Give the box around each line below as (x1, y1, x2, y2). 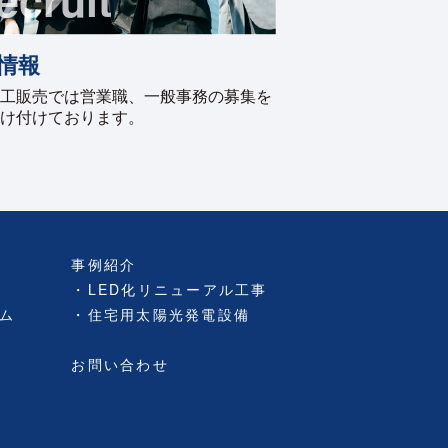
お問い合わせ (71, 353, 169, 374)
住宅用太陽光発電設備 (87, 303, 250, 324)
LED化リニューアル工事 (87, 278, 268, 299)
